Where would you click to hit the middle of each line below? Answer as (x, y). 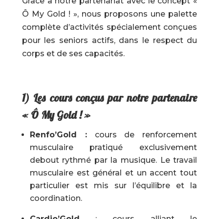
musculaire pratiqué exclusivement (113, 147)
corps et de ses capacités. (73, 54)
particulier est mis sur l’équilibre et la (113, 186)
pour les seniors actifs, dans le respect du (109, 40)
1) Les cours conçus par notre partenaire (109, 98)
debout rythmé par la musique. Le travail (113, 160)
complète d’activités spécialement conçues (109, 27)
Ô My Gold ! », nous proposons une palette (109, 14)
